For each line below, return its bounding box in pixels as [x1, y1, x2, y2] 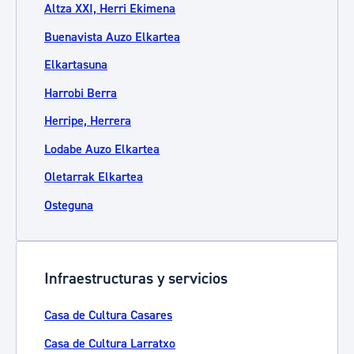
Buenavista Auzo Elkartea [44, 28, 180, 44]
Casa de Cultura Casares [44, 307, 172, 323]
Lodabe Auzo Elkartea [44, 141, 160, 156]
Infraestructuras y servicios [44, 269, 228, 288]
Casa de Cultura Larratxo [44, 335, 175, 351]
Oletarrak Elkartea [44, 168, 143, 185]
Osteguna [44, 197, 93, 213]
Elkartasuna [44, 56, 107, 73]
